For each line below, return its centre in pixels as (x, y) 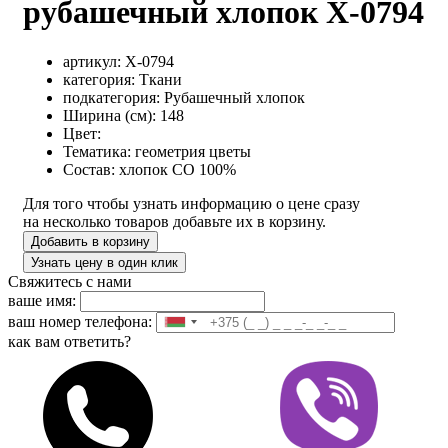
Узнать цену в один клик (104, 262)
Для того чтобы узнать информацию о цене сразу (191, 203)
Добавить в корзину (90, 241)
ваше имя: (42, 300)
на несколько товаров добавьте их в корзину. (174, 221)
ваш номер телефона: (80, 321)
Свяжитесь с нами (70, 281)
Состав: (89, 169)
